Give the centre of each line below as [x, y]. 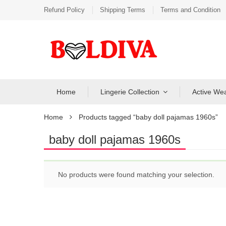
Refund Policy [64, 10]
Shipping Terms [123, 10]
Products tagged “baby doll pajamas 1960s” [148, 117]
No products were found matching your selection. [136, 175]
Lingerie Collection [130, 92]
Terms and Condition [190, 10]
